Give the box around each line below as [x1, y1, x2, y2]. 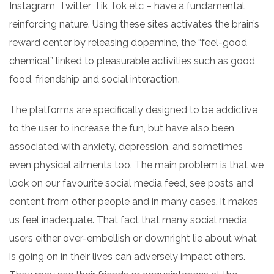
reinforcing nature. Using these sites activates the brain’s [9, 18, 259, 30]
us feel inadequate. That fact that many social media [9, 214, 247, 226]
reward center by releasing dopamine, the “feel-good [9, 37, 247, 48]
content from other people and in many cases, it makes [9, 196, 258, 207]
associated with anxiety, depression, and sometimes [9, 141, 243, 152]
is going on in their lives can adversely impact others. [9, 251, 245, 262]
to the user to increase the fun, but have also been [9, 122, 234, 134]
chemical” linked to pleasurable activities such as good [9, 55, 255, 67]
